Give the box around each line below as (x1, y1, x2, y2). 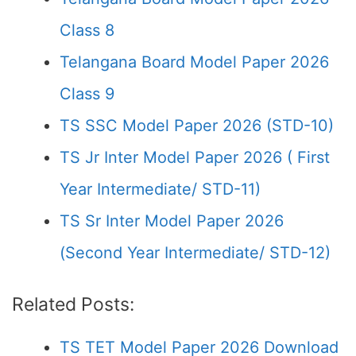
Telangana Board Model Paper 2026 (60, 52, 329, 72)
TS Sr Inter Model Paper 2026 (60, 211, 284, 230)
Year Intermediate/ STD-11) (60, 180, 261, 199)
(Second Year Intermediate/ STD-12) (60, 243, 331, 262)
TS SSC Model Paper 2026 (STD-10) (60, 116, 334, 135)
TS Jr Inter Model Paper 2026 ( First (60, 148, 330, 167)
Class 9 (60, 84, 114, 103)
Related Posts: (12, 293, 134, 315)
